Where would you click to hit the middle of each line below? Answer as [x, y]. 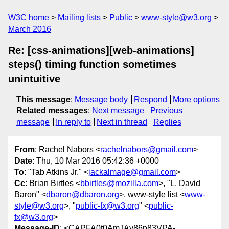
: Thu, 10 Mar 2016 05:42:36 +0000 [96, 161]
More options [197, 99]
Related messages [52, 111]
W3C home [29, 18]
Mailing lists [79, 18]
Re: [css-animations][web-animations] [101, 50]
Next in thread [122, 122]
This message [43, 99]
